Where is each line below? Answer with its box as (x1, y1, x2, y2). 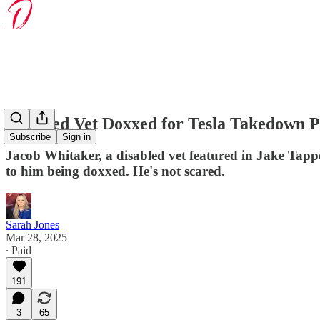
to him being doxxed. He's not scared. (6, 163, 225, 179)
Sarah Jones (6, 218, 59, 231)
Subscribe (9, 131, 51, 143)
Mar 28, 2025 (6, 231, 67, 244)
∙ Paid (6, 244, 31, 256)
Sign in (62, 131, 91, 143)
